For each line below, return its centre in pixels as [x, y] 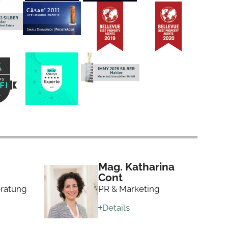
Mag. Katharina [136, 166]
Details [116, 207]
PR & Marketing [129, 189]
